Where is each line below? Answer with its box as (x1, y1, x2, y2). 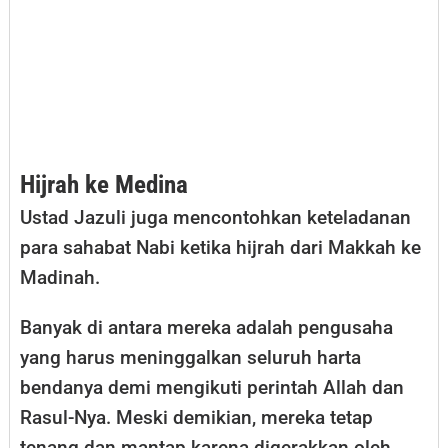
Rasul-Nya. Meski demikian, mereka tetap (20, 405, 373, 429)
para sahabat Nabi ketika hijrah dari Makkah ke (20, 235, 421, 259)
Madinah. (20, 265, 100, 289)
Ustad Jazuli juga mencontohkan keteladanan (20, 205, 411, 229)
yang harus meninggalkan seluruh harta (20, 345, 361, 369)
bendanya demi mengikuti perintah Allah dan (20, 375, 404, 399)
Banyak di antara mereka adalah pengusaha (20, 315, 393, 339)
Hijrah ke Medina (20, 169, 194, 199)
